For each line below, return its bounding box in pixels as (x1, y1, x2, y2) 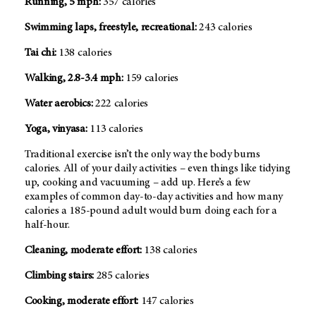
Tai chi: (25, 47, 56, 59)
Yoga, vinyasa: (25, 123, 87, 135)
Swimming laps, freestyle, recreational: (25, 22, 197, 34)
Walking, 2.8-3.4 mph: (25, 73, 123, 85)
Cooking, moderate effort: (25, 296, 138, 308)
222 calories (92, 98, 149, 110)
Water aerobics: (25, 98, 93, 110)
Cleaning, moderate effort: (25, 245, 142, 257)
